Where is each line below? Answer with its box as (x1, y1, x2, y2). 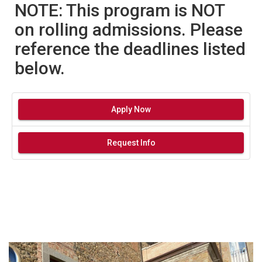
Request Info (106, 137, 156, 147)
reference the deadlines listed (15, 38, 246, 59)
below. (15, 57, 69, 78)
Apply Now (111, 104, 151, 114)
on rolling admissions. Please (15, 19, 243, 40)
